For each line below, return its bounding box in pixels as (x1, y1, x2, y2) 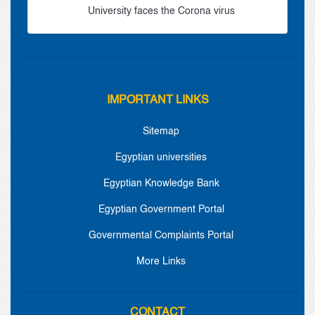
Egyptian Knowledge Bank (103, 179, 219, 189)
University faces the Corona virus (87, 6, 235, 17)
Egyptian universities (115, 153, 207, 163)
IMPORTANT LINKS (106, 95, 209, 107)
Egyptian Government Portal (98, 205, 224, 215)
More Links (136, 257, 186, 267)
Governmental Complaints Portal (89, 231, 233, 241)
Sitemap (143, 127, 179, 137)
